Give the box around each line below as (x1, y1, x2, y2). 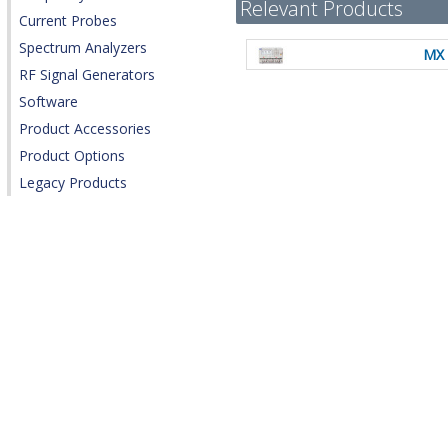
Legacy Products (19, 173, 127, 193)
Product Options (19, 146, 125, 166)
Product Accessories (19, 119, 151, 139)
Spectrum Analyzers (19, 38, 147, 58)
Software (19, 92, 78, 112)
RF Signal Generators (19, 65, 155, 85)
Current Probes (19, 11, 117, 31)
